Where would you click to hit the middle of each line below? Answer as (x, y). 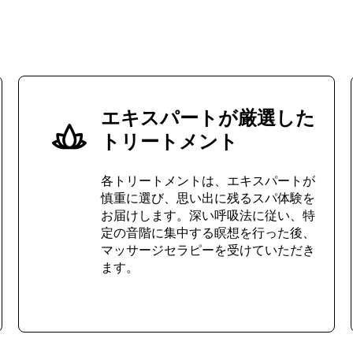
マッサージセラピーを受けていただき (208, 249)
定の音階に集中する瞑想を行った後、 (208, 232)
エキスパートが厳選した (208, 116)
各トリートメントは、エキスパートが (208, 180)
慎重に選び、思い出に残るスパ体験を (208, 197)
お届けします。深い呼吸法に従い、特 (208, 214)
